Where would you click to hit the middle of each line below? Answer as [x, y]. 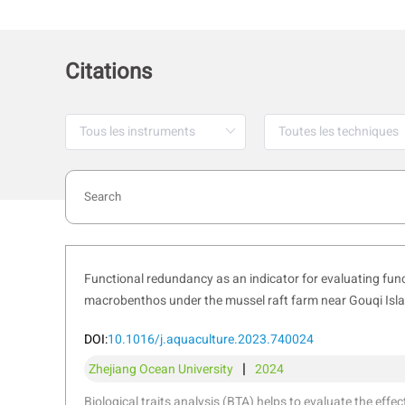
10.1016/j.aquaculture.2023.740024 [211, 339]
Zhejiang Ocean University [161, 369]
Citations [108, 72]
